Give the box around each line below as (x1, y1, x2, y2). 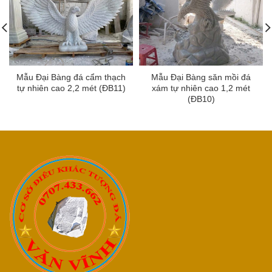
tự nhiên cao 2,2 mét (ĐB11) (16, 83, 126, 93)
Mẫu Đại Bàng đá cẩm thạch (16, 72, 126, 83)
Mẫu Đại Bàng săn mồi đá (151, 72, 251, 83)
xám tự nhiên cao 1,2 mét (152, 83, 250, 93)
